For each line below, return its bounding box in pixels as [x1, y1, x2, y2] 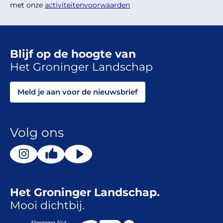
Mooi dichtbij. [10, 199, 85, 213]
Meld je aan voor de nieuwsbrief [17, 87, 138, 97]
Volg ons [10, 125, 64, 140]
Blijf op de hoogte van [10, 47, 136, 61]
